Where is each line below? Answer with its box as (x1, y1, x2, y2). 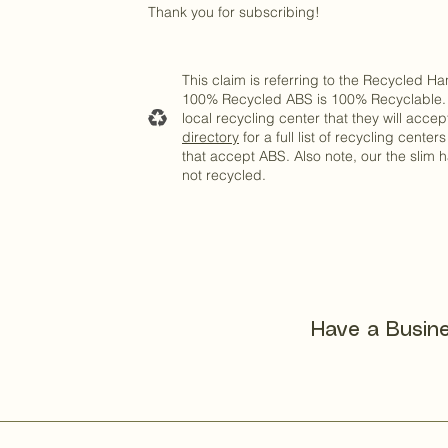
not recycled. (182, 166, 266, 185)
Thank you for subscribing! (148, 3, 320, 22)
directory (182, 128, 239, 147)
